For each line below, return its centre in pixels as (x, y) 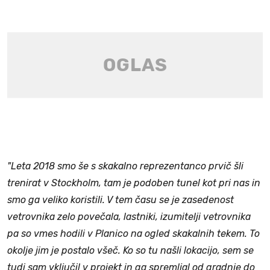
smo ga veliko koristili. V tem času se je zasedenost (121, 199)
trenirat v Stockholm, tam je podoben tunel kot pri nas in (134, 183)
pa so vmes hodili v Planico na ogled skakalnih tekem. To (133, 233)
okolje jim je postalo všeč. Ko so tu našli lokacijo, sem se (130, 250)
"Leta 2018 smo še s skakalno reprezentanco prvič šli (125, 166)
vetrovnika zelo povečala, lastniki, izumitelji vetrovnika (129, 216)
